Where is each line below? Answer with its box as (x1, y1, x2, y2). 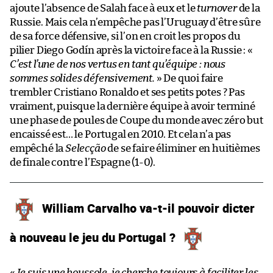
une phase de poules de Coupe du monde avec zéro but (10, 115, 263, 126)
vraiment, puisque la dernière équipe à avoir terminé (10, 101, 255, 112)
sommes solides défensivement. (10, 73, 155, 84)
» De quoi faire (154, 73, 223, 84)
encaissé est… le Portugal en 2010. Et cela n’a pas (10, 129, 232, 140)
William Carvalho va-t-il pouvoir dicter (39, 199, 255, 217)
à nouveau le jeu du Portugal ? (10, 229, 179, 246)
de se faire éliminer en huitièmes (105, 143, 260, 154)
